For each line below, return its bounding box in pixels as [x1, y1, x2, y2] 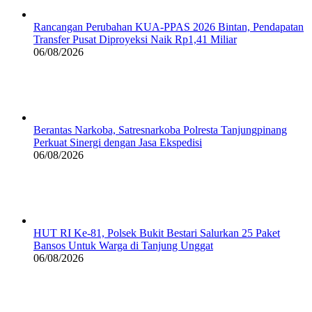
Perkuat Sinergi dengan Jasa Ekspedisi [33, 136, 202, 148]
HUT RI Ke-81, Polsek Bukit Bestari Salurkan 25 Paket [33, 226, 280, 239]
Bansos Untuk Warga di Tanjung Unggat [33, 239, 213, 251]
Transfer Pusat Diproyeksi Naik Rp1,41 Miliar [33, 33, 237, 45]
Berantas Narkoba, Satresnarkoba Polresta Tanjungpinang [33, 123, 287, 136]
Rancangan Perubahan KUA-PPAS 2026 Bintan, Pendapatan [33, 20, 304, 33]
